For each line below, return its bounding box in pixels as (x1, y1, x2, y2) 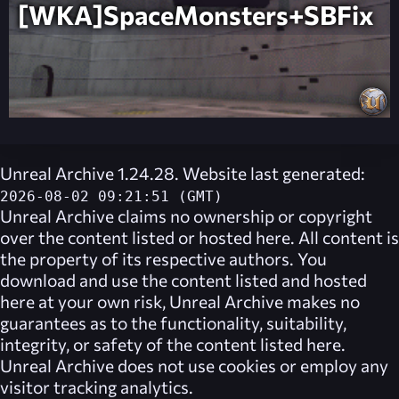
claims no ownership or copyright (114, 205, 372, 227)
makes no (283, 290, 360, 313)
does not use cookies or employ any (114, 354, 388, 377)
